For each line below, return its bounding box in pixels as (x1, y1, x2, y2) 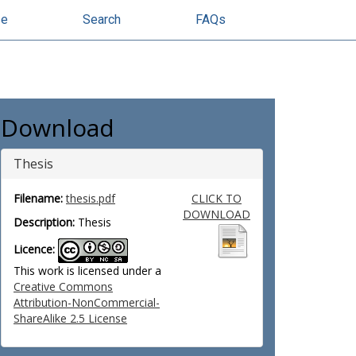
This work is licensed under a (14, 263, 161, 278)
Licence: (14, 242, 55, 257)
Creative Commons (14, 279, 113, 294)
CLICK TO (191, 191, 242, 206)
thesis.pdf (66, 191, 115, 206)
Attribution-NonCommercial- (14, 295, 160, 310)
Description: (14, 215, 75, 230)
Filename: (14, 191, 63, 206)
